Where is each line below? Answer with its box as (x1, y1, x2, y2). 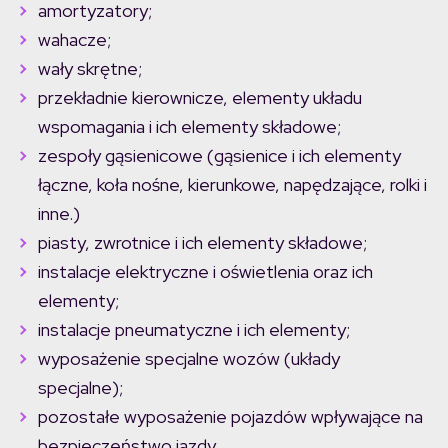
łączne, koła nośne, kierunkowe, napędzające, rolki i (38, 173, 427, 197)
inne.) (38, 202, 80, 226)
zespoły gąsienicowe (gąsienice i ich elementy (38, 144, 401, 168)
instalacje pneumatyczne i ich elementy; (38, 318, 350, 342)
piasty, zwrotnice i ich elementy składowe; (38, 231, 367, 255)
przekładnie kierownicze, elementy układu (38, 86, 362, 110)
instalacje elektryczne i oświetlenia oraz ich (38, 260, 373, 284)
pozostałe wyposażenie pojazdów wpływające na (38, 405, 423, 429)
